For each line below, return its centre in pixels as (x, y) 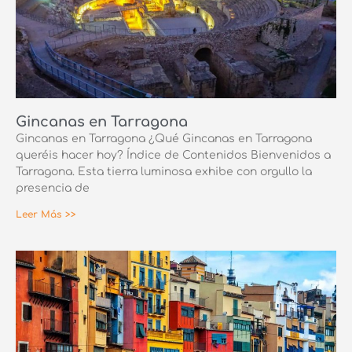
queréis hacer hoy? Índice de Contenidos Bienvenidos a (173, 155)
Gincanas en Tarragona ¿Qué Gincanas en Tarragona (164, 138)
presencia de (53, 188)
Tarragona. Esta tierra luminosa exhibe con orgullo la (164, 171)
